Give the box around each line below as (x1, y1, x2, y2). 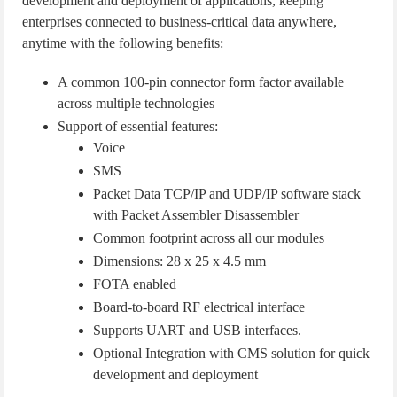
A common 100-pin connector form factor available (58, 74, 345, 90)
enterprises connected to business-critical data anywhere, (22, 14, 338, 29)
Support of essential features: (58, 119, 219, 134)
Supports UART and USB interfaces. (93, 323, 302, 338)
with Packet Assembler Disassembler (93, 207, 300, 222)
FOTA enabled (93, 276, 177, 292)
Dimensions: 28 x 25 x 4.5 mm (93, 253, 267, 269)
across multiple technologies (58, 96, 215, 111)
